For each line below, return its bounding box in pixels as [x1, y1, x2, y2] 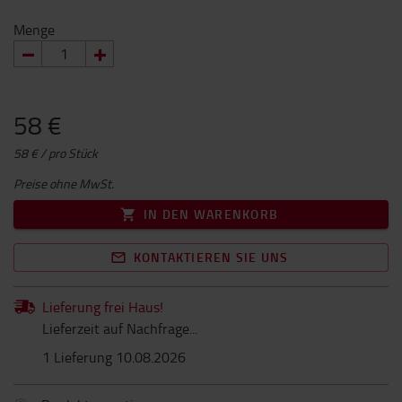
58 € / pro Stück [13, 144, 98, 162]
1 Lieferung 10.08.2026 [42, 347, 186, 367]
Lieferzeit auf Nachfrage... [42, 319, 197, 338]
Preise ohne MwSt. [13, 175, 114, 192]
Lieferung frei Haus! [42, 297, 163, 317]
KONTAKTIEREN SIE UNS [133, 249, 289, 266]
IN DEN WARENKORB [144, 205, 278, 223]
